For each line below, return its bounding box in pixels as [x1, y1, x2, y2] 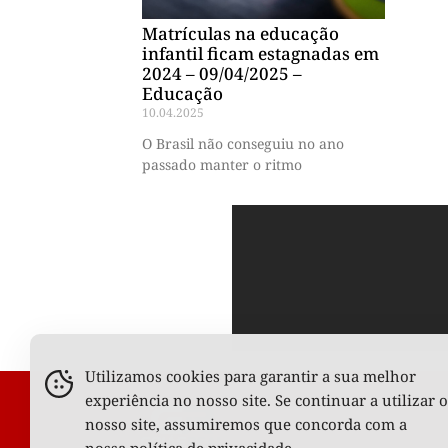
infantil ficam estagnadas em [142, 41, 379, 65]
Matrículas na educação [142, 21, 339, 45]
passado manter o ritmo [142, 154, 302, 174]
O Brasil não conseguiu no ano [142, 133, 344, 153]
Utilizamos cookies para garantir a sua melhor [85, 366, 416, 386]
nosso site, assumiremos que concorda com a [85, 414, 407, 434]
